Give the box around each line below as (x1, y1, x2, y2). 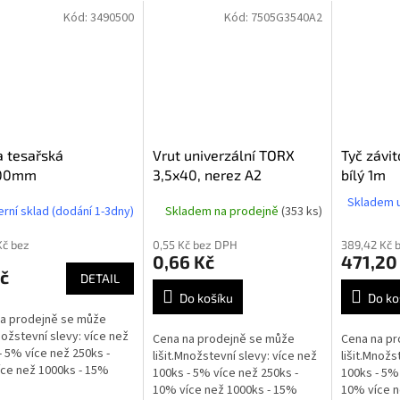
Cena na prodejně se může (152, 330, 295, 349)
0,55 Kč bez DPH (152, 237, 237, 253)
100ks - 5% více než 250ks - (152, 364, 298, 383)
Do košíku (179, 290, 233, 306)
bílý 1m (340, 166, 386, 184)
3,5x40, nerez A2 (152, 166, 262, 184)
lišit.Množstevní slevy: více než (152, 347, 317, 366)
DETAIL (79, 271, 120, 287)
